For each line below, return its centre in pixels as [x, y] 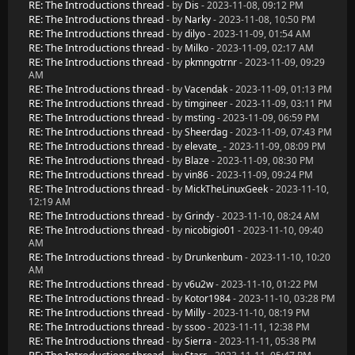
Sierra [198, 341]
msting [200, 118]
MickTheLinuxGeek [226, 189]
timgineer [206, 103]
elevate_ [203, 146]
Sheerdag [206, 132]
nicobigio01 [210, 230]
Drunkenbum [214, 257]
